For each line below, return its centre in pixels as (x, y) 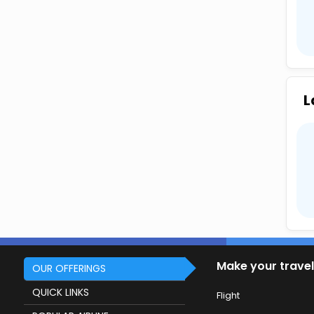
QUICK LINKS (60, 292)
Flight (228, 295)
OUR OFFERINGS (69, 268)
